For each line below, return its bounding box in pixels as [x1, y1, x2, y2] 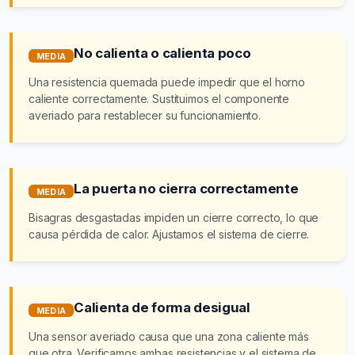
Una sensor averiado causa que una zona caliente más [29, 329, 309, 343]
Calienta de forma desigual [74, 299, 250, 315]
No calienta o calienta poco [74, 44, 251, 61]
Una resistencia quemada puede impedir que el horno [29, 74, 305, 89]
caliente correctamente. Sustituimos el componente [29, 91, 290, 105]
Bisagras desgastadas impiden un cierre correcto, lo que [29, 210, 319, 224]
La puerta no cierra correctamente [74, 180, 299, 197]
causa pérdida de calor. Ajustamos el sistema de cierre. [29, 227, 310, 241]
